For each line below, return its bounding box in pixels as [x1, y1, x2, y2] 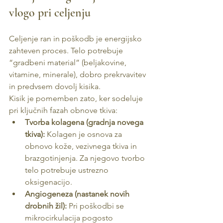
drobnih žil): [25, 201, 67, 211]
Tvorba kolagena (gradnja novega [25, 117, 145, 127]
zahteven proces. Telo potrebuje [9, 46, 125, 55]
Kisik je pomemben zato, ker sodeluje [9, 94, 145, 103]
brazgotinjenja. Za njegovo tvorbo [25, 153, 147, 163]
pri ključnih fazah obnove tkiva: [9, 106, 117, 115]
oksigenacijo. [25, 177, 72, 187]
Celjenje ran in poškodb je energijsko [9, 34, 144, 43]
